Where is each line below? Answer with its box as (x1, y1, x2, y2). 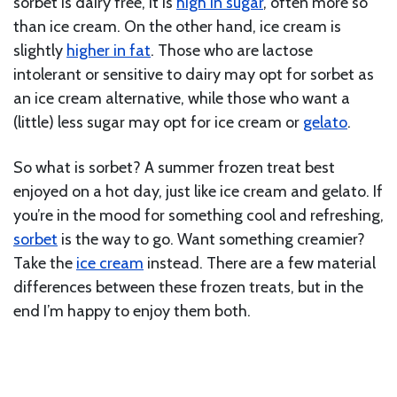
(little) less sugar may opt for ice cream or (13, 113, 303, 133)
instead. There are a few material (144, 253, 376, 274)
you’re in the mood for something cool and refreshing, (13, 206, 384, 226)
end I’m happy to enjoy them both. (13, 301, 254, 322)
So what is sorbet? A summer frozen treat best (13, 158, 335, 178)
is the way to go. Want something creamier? (58, 230, 365, 250)
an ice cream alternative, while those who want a (13, 89, 350, 109)
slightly (13, 41, 66, 61)
